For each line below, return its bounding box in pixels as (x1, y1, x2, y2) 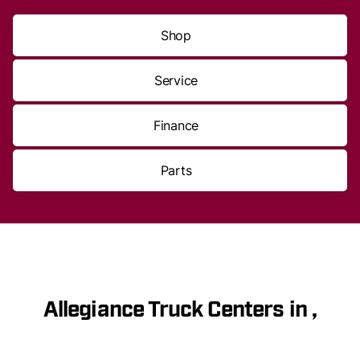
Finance (153, 117, 198, 133)
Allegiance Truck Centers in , (43, 301, 317, 320)
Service (154, 72, 198, 88)
